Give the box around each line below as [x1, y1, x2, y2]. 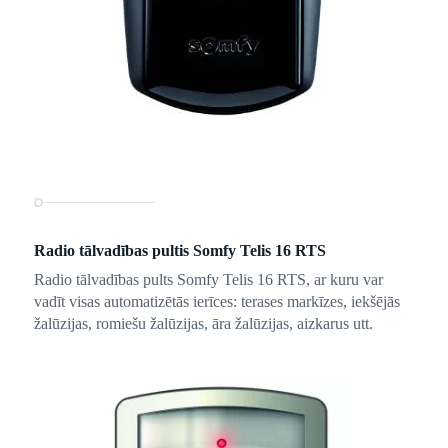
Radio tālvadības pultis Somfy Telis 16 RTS [33, 241, 326, 259]
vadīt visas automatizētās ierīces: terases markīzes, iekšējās [33, 292, 400, 310]
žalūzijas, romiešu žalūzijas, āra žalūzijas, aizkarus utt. [33, 314, 373, 332]
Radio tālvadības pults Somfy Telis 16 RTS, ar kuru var [33, 270, 383, 288]
